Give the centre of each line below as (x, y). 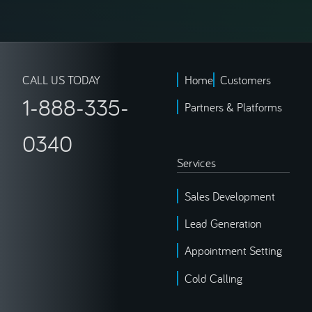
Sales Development (229, 196)
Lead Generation (223, 224)
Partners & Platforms (233, 107)
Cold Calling (213, 278)
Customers (246, 80)
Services (196, 162)
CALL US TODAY (62, 80)
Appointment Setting (233, 251)
